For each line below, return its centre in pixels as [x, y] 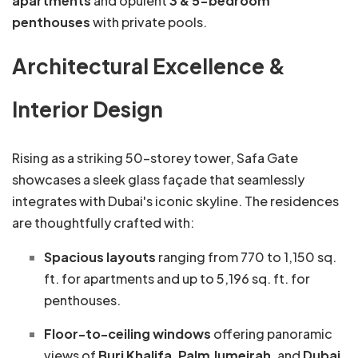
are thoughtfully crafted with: [103, 223]
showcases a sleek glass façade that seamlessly [158, 180]
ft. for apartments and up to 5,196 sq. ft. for [177, 279]
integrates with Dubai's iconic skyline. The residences [175, 201]
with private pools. [149, 22]
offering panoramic [272, 334]
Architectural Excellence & [149, 66]
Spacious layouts [100, 257]
